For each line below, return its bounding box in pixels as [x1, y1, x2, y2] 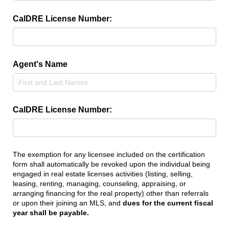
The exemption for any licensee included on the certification [13, 150, 205, 159]
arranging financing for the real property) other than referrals [13, 189, 209, 198]
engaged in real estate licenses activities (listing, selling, [13, 170, 193, 178]
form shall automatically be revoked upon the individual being [13, 160, 210, 169]
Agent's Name [13, 59, 67, 68]
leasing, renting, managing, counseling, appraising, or [13, 179, 186, 188]
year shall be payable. [13, 209, 89, 217]
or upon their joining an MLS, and [13, 199, 123, 208]
